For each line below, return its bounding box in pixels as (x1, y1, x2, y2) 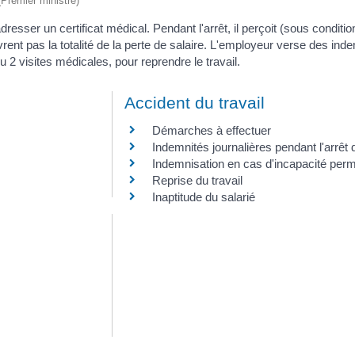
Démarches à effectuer (152, 123, 271, 137)
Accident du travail (124, 93, 265, 112)
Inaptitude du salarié (152, 189, 255, 204)
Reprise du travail (152, 173, 242, 187)
